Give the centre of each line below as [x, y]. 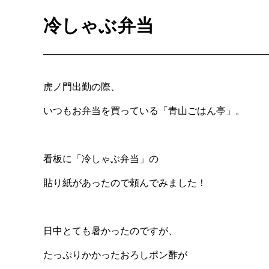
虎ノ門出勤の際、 [82, 86]
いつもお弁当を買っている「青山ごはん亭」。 [144, 110]
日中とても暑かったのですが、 [110, 230]
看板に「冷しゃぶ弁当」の [101, 158]
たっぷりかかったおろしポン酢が [115, 254]
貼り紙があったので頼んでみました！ [125, 182]
